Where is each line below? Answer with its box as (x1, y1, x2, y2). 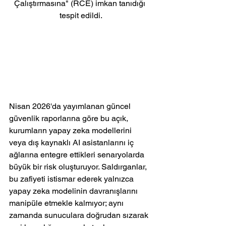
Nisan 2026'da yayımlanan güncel (9, 101, 133, 111)
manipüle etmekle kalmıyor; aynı (9, 198, 126, 208)
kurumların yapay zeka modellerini (9, 126, 134, 136)
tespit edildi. (59, 11, 102, 20)
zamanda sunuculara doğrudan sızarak (9, 210, 150, 220)
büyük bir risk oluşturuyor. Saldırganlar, (9, 162, 149, 172)
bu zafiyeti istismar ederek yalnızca (9, 174, 136, 184)
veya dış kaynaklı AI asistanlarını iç (9, 138, 136, 148)
